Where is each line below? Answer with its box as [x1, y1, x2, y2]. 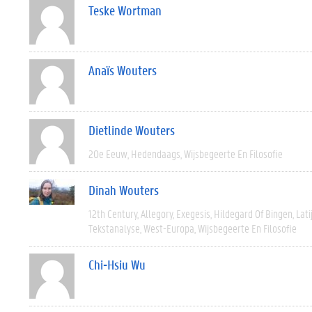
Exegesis [176, 206, 210, 221]
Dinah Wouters [88, 182, 159, 198]
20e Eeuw [88, 146, 127, 161]
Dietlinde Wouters [88, 122, 175, 139]
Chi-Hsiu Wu [88, 256, 146, 273]
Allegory [141, 206, 173, 221]
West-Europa [143, 221, 194, 235]
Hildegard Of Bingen [214, 206, 292, 221]
